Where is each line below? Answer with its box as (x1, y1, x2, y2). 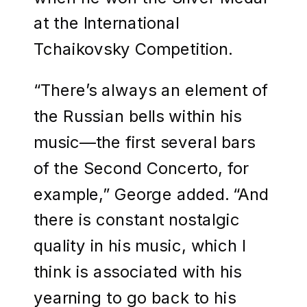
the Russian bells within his (34, 106, 242, 125)
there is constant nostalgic (34, 210, 240, 230)
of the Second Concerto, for (34, 158, 249, 177)
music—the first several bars (34, 132, 256, 151)
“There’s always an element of (34, 80, 268, 100)
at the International (34, 13, 180, 33)
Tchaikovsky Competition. (34, 38, 237, 58)
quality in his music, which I (34, 235, 246, 255)
